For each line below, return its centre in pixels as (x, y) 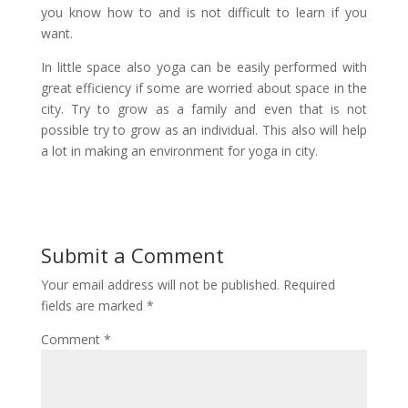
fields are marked (93, 306)
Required (309, 285)
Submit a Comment (132, 255)
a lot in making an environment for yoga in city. (179, 151)
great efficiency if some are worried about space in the (204, 88)
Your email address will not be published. (160, 285)
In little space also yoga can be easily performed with (204, 67)
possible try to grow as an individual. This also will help (204, 130)
